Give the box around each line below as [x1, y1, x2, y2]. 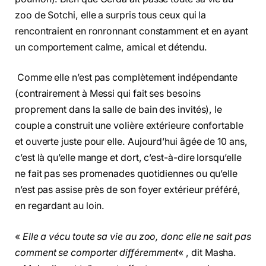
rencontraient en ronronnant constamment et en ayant [15, 25, 248, 37]
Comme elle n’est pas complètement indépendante [15, 72, 240, 84]
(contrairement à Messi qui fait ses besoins [15, 88, 201, 100]
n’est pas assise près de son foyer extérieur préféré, [15, 184, 240, 196]
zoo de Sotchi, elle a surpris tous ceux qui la [15, 9, 207, 21]
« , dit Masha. [178, 247, 237, 258]
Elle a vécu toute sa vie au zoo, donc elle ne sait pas [22, 231, 251, 242]
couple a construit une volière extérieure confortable [15, 120, 243, 132]
